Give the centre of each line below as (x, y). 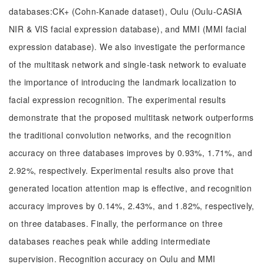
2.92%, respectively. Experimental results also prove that (121, 170)
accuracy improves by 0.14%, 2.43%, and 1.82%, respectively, (132, 206)
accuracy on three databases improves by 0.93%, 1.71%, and (131, 153)
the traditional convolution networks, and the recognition (120, 135)
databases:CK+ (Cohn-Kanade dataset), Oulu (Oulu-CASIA (126, 11)
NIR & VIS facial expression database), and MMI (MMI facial (128, 29)
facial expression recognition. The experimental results (118, 100)
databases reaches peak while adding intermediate (110, 241)
